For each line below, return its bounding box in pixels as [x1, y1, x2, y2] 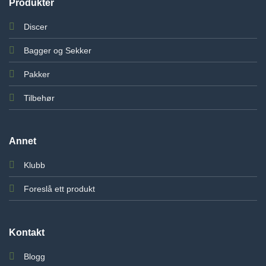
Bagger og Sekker [23, 45, 91, 55]
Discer [23, 21, 47, 31]
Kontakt [8, 227, 45, 237]
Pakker [23, 69, 50, 79]
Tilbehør [23, 93, 55, 103]
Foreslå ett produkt [23, 184, 95, 194]
